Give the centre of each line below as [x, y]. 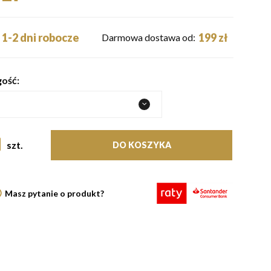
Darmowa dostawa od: [149, 37]
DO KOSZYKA [142, 145]
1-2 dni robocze [40, 38]
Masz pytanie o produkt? [55, 193]
